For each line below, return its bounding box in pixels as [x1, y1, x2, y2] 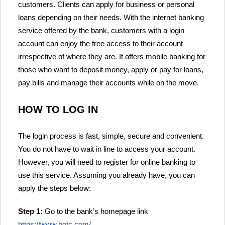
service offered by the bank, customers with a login [18, 26, 184, 35]
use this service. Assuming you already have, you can [18, 170, 195, 179]
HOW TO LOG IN [18, 103, 98, 115]
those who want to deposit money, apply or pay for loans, [18, 65, 203, 74]
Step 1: [18, 206, 43, 215]
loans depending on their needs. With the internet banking [18, 13, 204, 22]
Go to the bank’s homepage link [43, 206, 148, 215]
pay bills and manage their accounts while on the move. [18, 78, 199, 87]
